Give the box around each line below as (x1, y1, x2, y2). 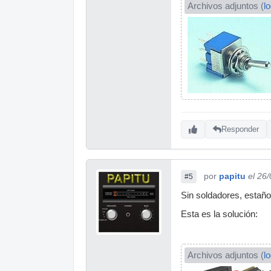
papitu (219, 171, 246, 181)
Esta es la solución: (181, 209, 258, 219)
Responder (221, 125, 259, 134)
